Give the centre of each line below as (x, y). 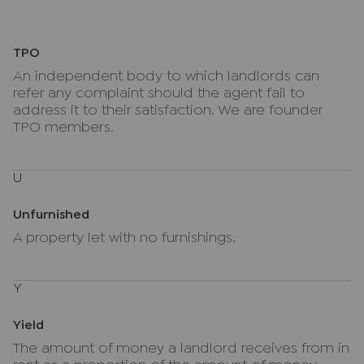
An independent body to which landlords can (166, 77)
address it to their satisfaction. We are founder (168, 111)
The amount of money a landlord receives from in (181, 349)
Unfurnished (51, 215)
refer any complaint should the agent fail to (159, 94)
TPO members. (63, 128)
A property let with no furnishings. (124, 238)
